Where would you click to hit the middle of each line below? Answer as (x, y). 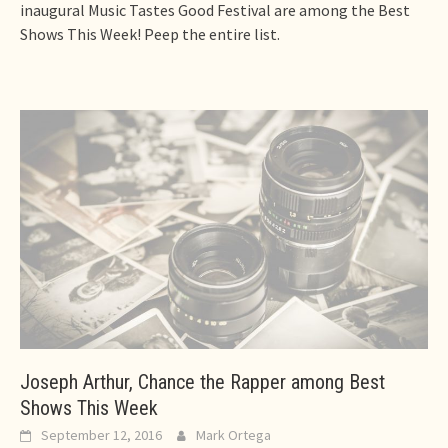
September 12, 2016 (101, 434)
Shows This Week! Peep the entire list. (150, 34)
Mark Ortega (233, 434)
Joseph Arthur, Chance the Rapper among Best (202, 381)
